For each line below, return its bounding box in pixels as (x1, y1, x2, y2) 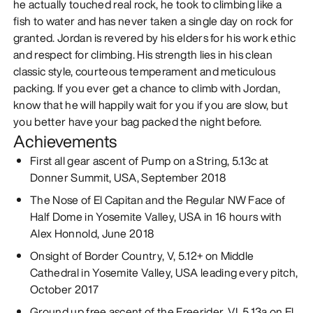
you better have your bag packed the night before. (13, 112, 262, 130)
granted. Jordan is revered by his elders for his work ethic (13, 29, 296, 46)
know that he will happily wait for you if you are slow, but (13, 96, 288, 113)
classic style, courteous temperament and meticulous (13, 62, 276, 80)
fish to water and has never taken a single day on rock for (13, 12, 294, 29)
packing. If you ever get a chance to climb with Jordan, (13, 79, 281, 96)
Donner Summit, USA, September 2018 (30, 168, 226, 186)
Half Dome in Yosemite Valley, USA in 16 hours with (30, 208, 282, 225)
